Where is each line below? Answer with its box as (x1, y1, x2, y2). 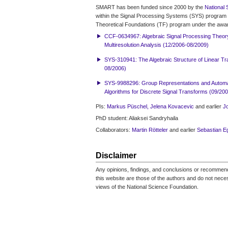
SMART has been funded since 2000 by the (96, 4, 205, 10)
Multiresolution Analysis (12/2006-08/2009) (104, 42, 209, 48)
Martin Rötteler (132, 127, 168, 133)
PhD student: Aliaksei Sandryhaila (96, 115, 178, 121)
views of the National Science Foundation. (96, 184, 198, 190)
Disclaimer (96, 151, 136, 160)
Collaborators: (96, 127, 132, 133)
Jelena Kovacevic (150, 103, 194, 109)
